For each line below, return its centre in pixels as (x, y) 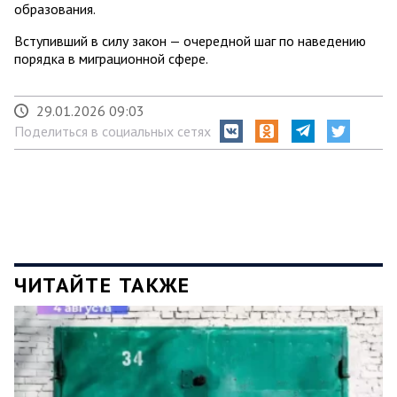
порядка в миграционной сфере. (111, 58)
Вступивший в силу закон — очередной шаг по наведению (190, 40)
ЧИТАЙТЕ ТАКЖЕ (102, 284)
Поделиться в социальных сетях (113, 132)
